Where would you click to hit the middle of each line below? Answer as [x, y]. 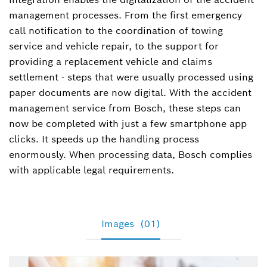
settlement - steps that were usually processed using [131, 77]
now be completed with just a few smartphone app [128, 124]
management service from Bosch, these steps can [125, 108]
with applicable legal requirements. [91, 170]
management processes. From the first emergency [125, 15]
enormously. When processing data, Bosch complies [131, 155]
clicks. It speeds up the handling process [104, 139]
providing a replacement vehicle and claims [111, 62]
